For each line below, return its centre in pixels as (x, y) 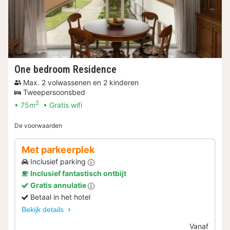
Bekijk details (44, 210)
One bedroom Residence (65, 70)
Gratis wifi (66, 105)
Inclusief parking (59, 162)
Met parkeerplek (58, 150)
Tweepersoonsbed (54, 92)
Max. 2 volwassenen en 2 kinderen (81, 83)
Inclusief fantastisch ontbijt (78, 174)
